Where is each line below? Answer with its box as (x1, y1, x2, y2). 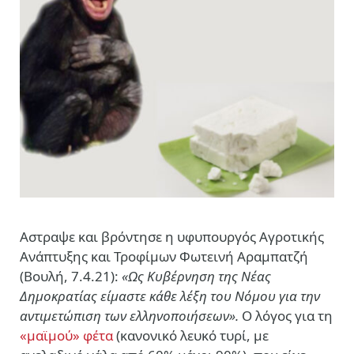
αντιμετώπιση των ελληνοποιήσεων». (20, 307, 242, 326)
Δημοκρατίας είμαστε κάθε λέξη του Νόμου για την (20, 287, 320, 306)
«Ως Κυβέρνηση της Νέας (122, 267, 271, 286)
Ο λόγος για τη (242, 307, 333, 326)
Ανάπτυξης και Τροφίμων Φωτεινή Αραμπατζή (20, 247, 308, 266)
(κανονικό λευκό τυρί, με (113, 326, 269, 345)
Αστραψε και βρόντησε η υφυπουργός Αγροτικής (20, 228, 324, 247)
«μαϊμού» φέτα (20, 326, 113, 345)
